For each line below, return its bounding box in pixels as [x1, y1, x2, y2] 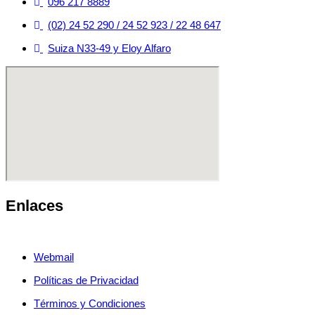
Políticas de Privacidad [34, 274, 139, 286]
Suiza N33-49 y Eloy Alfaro [48, 42, 171, 55]
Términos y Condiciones [34, 297, 146, 309]
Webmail [34, 250, 74, 263]
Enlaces [6, 197, 63, 215]
